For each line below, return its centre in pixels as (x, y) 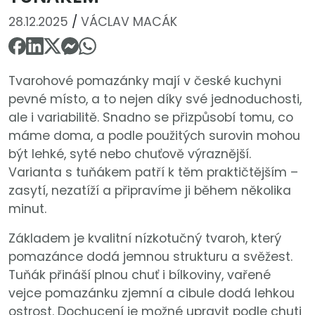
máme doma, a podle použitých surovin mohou (154, 136)
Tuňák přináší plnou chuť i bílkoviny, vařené (140, 275)
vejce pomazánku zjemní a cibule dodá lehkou (152, 294)
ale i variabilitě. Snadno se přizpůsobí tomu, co (151, 118)
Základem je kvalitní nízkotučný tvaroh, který (145, 239)
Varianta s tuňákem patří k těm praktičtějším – (153, 173)
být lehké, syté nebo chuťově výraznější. (130, 154)
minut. (27, 209)
